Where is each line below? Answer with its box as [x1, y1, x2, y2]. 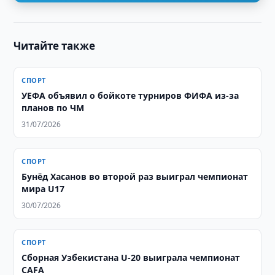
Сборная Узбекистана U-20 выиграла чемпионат [21, 252, 241, 263]
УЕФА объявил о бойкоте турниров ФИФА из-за [21, 90, 239, 101]
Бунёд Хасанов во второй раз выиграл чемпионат [21, 171, 249, 182]
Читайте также [14, 39, 96, 53]
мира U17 [21, 183, 65, 195]
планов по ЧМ [21, 102, 85, 114]
